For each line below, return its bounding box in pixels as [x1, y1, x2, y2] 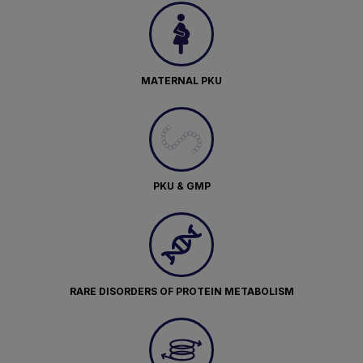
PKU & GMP [152, 180, 211, 193]
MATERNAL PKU [141, 75, 222, 88]
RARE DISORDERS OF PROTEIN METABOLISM [69, 284, 294, 297]
